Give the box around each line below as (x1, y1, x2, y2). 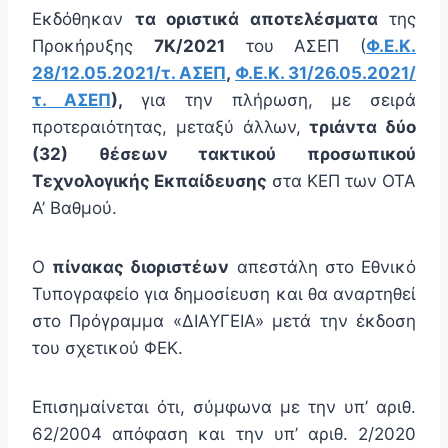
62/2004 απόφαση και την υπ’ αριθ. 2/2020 (32, 424, 416, 445)
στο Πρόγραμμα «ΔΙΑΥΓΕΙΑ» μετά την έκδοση (32, 311, 416, 332)
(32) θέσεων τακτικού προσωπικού (32, 144, 416, 165)
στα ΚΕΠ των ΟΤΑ (267, 171, 416, 192)
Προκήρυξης (32, 36, 154, 57)
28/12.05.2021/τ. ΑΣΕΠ (32, 63, 226, 84)
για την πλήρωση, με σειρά (122, 90, 417, 111)
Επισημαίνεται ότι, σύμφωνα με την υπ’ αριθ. (32, 397, 416, 418)
